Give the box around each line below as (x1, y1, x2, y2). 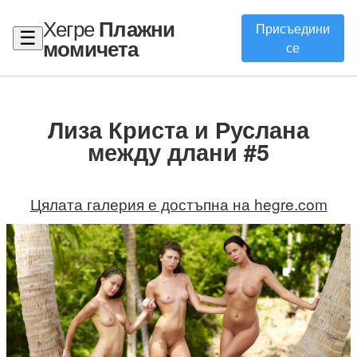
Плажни (99, 13, 175, 43)
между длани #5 (88, 135, 269, 168)
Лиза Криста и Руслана (48, 112, 309, 146)
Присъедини (255, 18, 330, 37)
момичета (43, 33, 139, 63)
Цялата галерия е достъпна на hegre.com (29, 192, 328, 214)
